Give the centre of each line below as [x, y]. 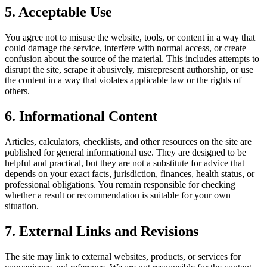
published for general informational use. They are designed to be [125, 152]
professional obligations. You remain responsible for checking [120, 184]
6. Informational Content [81, 116]
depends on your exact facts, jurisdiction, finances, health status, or [130, 173]
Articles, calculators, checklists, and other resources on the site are [128, 141]
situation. [22, 206]
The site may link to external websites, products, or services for [123, 256]
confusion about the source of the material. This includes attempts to [132, 58]
